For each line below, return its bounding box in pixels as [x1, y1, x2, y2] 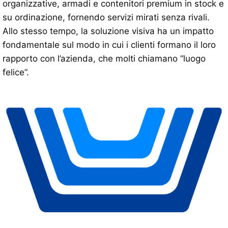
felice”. [3, 67, 29, 78]
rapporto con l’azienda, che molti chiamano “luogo [3, 53, 206, 64]
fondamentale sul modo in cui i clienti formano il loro [3, 40, 216, 50]
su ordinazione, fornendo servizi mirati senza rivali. [3, 12, 210, 23]
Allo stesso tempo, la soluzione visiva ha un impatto [3, 26, 214, 37]
